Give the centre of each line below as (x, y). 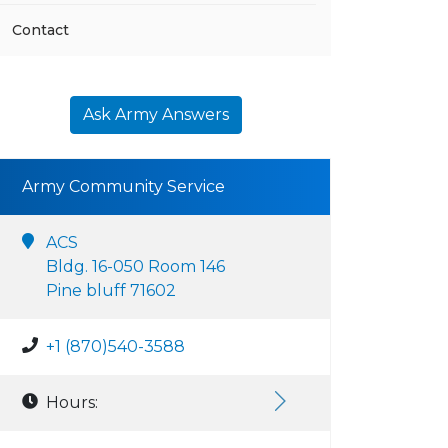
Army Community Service (123, 186)
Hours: (72, 402)
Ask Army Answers (156, 114)
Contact (40, 30)
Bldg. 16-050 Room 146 (135, 266)
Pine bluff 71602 (111, 290)
